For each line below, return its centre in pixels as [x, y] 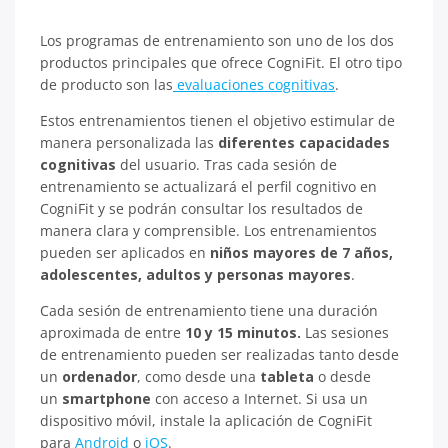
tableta [285, 376]
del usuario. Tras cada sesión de [226, 164]
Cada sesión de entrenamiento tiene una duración [209, 310]
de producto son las [106, 84]
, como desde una [196, 376]
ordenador [99, 376]
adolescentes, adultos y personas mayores [195, 274]
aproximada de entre [112, 332]
